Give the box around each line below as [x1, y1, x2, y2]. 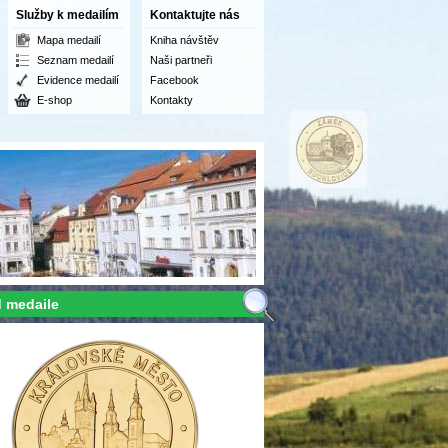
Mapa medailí [37, 34, 101, 46]
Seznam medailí [37, 54, 114, 66]
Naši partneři [150, 54, 212, 66]
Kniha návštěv [150, 34, 219, 46]
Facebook [150, 74, 199, 86]
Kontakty [150, 94, 193, 106]
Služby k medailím [16, 8, 119, 22]
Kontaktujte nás [150, 8, 240, 22]
